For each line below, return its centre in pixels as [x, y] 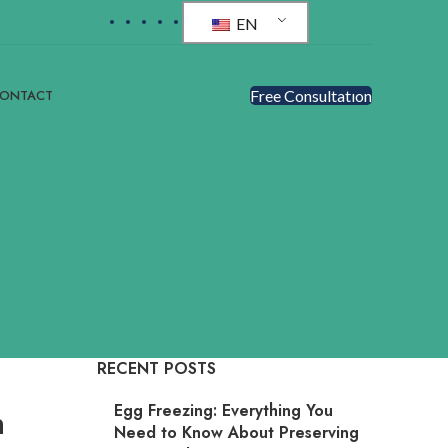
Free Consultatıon [310, 95]
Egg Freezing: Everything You [223, 411]
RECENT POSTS [156, 369]
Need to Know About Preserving [236, 433]
